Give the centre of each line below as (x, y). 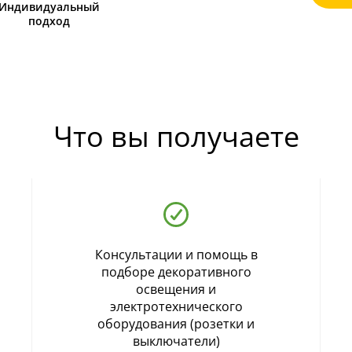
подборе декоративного (176, 272)
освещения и (176, 290)
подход (49, 21)
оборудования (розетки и (176, 324)
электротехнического (176, 307)
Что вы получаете (176, 137)
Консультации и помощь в (176, 255)
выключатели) (176, 341)
